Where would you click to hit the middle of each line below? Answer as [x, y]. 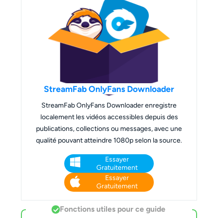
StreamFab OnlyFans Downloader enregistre [109, 105]
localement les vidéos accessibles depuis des [109, 117]
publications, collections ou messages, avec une [109, 128]
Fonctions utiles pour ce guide [112, 209]
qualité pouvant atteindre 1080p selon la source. [109, 140]
